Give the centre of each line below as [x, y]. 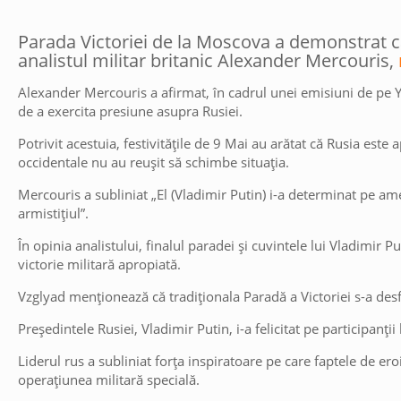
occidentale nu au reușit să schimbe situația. [154, 162]
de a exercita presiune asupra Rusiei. [131, 111]
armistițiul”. [54, 213]
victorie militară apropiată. [100, 264]
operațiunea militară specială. [109, 380]
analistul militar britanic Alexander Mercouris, [209, 60]
